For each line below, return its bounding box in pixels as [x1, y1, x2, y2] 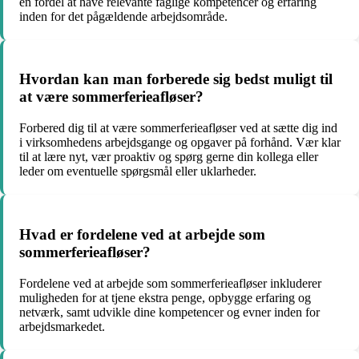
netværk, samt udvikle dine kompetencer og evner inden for [19, 305, 320, 319]
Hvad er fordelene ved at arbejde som [19, 225, 265, 243]
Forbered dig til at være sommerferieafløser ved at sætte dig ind [19, 121, 337, 135]
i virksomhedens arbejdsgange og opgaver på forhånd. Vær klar [19, 135, 341, 150]
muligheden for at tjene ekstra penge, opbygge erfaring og [19, 290, 311, 305]
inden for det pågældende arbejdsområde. [19, 9, 228, 23]
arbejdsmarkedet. [19, 319, 105, 333]
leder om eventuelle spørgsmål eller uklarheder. [19, 164, 256, 179]
